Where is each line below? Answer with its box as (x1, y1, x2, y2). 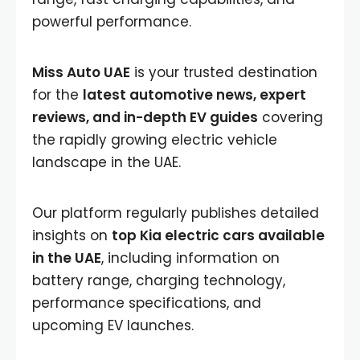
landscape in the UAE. (32, 153, 185, 172)
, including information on (101, 248, 280, 268)
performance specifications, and (32, 293, 261, 313)
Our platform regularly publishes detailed (32, 203, 319, 223)
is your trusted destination (130, 63, 317, 82)
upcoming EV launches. (32, 316, 194, 335)
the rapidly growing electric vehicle (32, 130, 277, 149)
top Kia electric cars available (112, 226, 325, 245)
